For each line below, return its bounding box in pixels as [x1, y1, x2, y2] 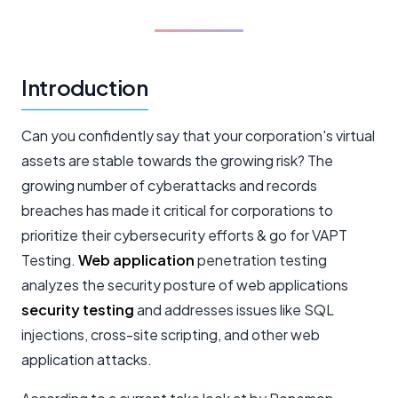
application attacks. [21, 349, 152, 369]
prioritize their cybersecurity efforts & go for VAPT [21, 225, 347, 244]
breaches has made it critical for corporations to [21, 200, 333, 219]
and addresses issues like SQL [134, 299, 334, 319]
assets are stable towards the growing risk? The [21, 150, 333, 170]
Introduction [21, 73, 148, 100]
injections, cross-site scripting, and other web [21, 324, 320, 344]
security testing [21, 299, 134, 319]
